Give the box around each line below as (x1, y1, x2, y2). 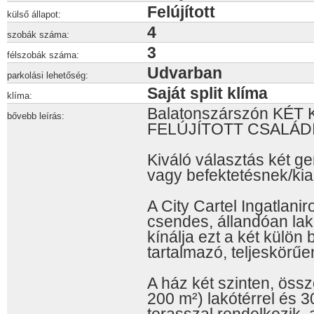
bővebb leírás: (7, 111, 64, 121)
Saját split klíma (147, 84, 268, 102)
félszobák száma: (7, 50, 79, 60)
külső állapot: (7, 9, 61, 20)
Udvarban (147, 64, 222, 82)
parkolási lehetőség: (7, 70, 88, 81)
